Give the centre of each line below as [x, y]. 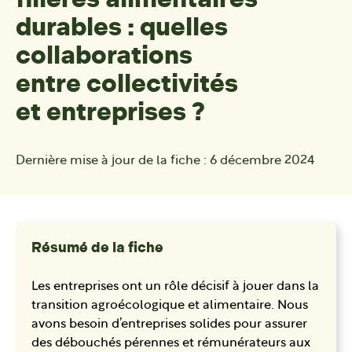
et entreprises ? [110, 112]
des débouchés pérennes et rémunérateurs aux [171, 344]
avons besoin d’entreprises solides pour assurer [169, 325]
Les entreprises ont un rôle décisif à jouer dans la [175, 287]
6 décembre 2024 [262, 161]
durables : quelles [122, 27]
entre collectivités [127, 84]
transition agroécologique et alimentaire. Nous [170, 306]
